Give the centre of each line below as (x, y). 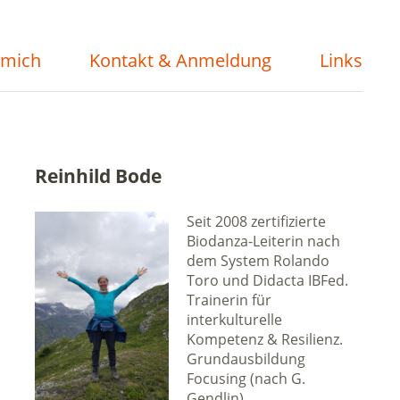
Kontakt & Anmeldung (180, 60)
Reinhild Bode (98, 176)
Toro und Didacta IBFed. (267, 280)
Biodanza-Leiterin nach (263, 241)
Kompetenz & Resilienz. (264, 339)
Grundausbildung (246, 359)
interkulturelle (234, 320)
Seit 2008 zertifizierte (256, 221)
